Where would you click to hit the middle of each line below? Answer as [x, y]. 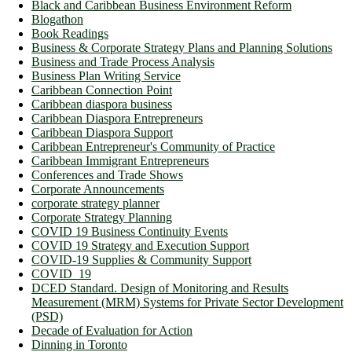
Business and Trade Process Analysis [123, 61]
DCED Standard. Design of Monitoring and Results [160, 288]
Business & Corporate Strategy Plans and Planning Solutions [182, 47]
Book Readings [70, 33]
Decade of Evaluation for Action [112, 330]
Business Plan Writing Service [106, 75]
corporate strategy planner [95, 203]
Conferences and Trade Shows [107, 174]
